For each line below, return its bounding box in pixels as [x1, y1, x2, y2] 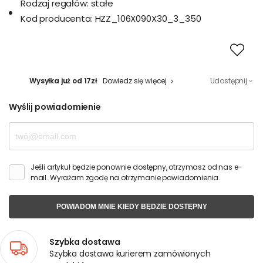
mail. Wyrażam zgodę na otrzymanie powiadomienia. [30, 173, 221, 183]
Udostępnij [210, 76, 247, 86]
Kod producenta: [21, 12, 93, 25]
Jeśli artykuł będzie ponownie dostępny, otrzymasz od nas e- [30, 162, 242, 172]
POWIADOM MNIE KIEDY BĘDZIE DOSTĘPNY [56, 203, 207, 211]
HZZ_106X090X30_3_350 [95, 12, 201, 25]
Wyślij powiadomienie [9, 101, 101, 113]
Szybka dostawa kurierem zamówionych [49, 248, 211, 259]
